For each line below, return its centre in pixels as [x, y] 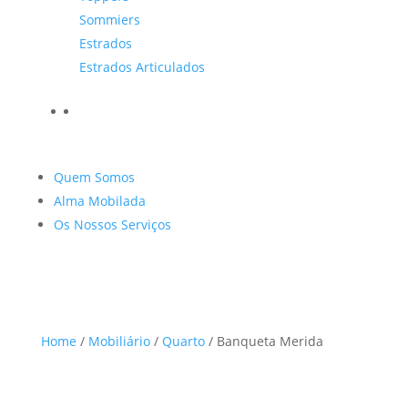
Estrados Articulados [142, 67]
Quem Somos [94, 177]
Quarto [183, 341]
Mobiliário [119, 341]
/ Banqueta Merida [264, 341]
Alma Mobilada [99, 201]
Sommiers [109, 20]
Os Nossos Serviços [112, 224]
